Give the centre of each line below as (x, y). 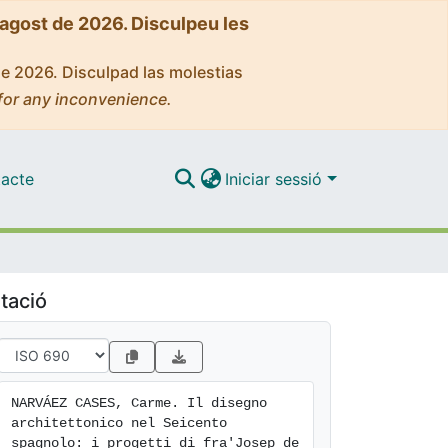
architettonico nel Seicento (119, 423)
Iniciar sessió (276, 178)
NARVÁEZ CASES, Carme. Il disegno (139, 403)
